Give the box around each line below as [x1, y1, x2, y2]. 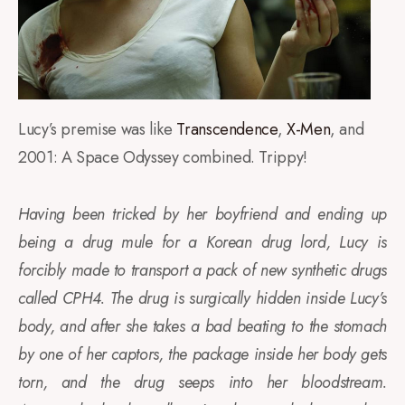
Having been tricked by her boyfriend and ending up [18, 202, 387, 227]
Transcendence [176, 118, 278, 142]
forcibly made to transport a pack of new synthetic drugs [18, 259, 387, 283]
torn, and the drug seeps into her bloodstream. [18, 371, 387, 395]
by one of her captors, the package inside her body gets [18, 343, 387, 367]
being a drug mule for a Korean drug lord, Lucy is [18, 231, 387, 255]
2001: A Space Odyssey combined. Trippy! [18, 146, 307, 170]
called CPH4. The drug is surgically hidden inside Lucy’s [18, 287, 387, 311]
